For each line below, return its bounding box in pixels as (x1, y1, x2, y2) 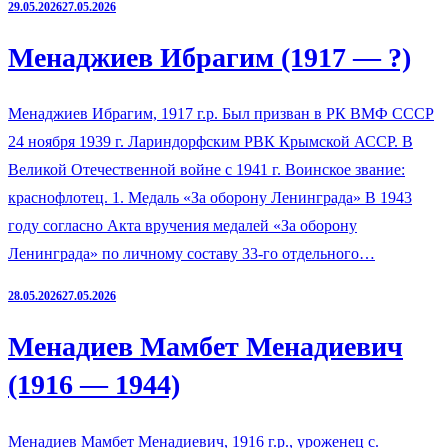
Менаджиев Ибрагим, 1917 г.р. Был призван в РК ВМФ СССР (8, 105, 434, 123)
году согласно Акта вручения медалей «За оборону (8, 217, 357, 235)
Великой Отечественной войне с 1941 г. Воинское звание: (8, 161, 405, 179)
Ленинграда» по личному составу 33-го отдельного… (8, 245, 375, 263)
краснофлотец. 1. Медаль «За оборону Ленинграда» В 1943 (8, 189, 412, 207)
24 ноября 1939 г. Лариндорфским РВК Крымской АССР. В (8, 133, 413, 151)
